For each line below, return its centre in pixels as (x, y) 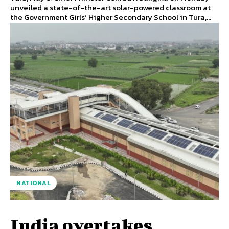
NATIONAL (33, 183)
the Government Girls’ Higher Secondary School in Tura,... (111, 17)
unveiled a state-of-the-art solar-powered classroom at (110, 8)
